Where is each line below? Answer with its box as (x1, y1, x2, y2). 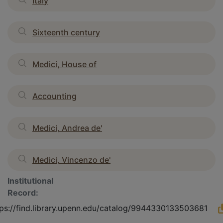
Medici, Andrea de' (32, 122, 102, 133)
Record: (7, 187, 38, 198)
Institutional (7, 175, 53, 186)
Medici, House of (32, 59, 97, 69)
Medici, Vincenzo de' (32, 154, 111, 165)
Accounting (32, 91, 77, 101)
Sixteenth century (32, 27, 100, 37)
